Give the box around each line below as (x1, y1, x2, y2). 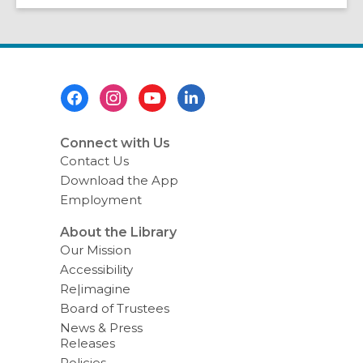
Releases (59, 335, 115, 351)
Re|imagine (59, 280, 130, 297)
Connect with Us (59, 135, 170, 151)
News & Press (59, 319, 143, 335)
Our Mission (59, 241, 131, 258)
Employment (59, 192, 142, 207)
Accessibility (59, 261, 133, 277)
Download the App (59, 173, 178, 188)
